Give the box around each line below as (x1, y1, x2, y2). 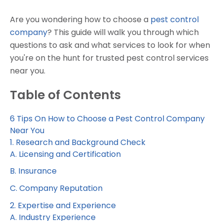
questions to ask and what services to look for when (10, 39, 210, 51)
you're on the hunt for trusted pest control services (10, 52, 209, 64)
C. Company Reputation (10, 183, 103, 194)
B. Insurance (10, 165, 57, 177)
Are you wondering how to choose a (10, 13, 150, 25)
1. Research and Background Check (10, 136, 146, 148)
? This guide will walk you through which (47, 26, 199, 38)
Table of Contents (10, 86, 121, 104)
